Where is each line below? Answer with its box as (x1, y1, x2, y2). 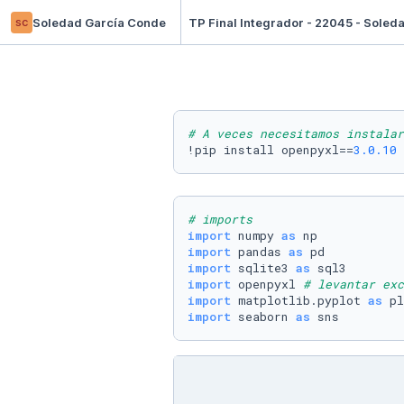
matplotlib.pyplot (231, 292, 368, 308)
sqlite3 (231, 260, 296, 276)
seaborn (231, 308, 296, 325)
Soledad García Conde (32, 14, 166, 30)
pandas (231, 243, 289, 260)
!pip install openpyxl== (188, 142, 353, 158)
